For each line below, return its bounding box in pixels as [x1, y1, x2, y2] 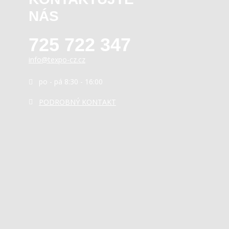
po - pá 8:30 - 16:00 [39, 77, 103, 87]
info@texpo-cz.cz [29, 55, 85, 65]
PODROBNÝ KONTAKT [39, 97, 116, 107]
